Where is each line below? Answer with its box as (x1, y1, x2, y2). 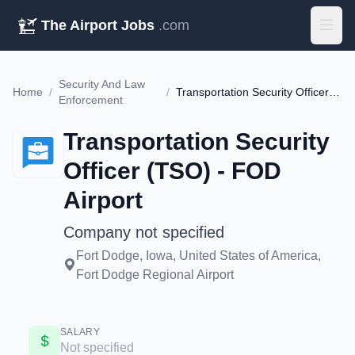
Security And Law (59, 78, 145, 90)
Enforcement (59, 94, 123, 106)
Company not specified (63, 223, 224, 241)
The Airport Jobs (41, 17, 155, 33)
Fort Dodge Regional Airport (76, 268, 234, 281)
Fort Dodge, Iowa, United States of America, (76, 249, 321, 262)
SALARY (60, 326, 100, 338)
